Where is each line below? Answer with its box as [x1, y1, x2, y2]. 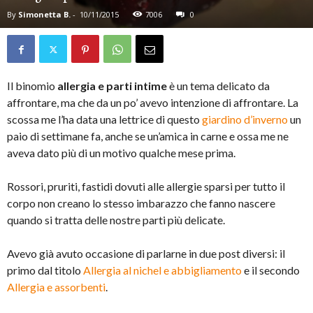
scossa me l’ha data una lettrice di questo [7, 112, 202, 126]
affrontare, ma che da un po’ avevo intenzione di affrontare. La [7, 96, 298, 110]
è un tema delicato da [167, 79, 270, 93]
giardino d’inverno [202, 112, 288, 126]
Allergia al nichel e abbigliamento [83, 263, 242, 277]
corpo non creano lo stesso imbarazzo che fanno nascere [7, 196, 275, 210]
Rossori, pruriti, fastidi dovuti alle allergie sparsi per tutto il [7, 180, 285, 194]
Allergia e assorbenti [7, 280, 105, 294]
